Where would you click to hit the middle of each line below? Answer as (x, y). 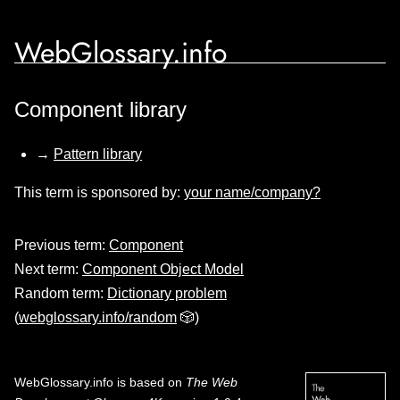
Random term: (61, 293)
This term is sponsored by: (99, 192)
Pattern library (98, 154)
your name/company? (252, 192)
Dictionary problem (167, 293)
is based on (150, 382)
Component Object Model (163, 269)
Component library (100, 109)
